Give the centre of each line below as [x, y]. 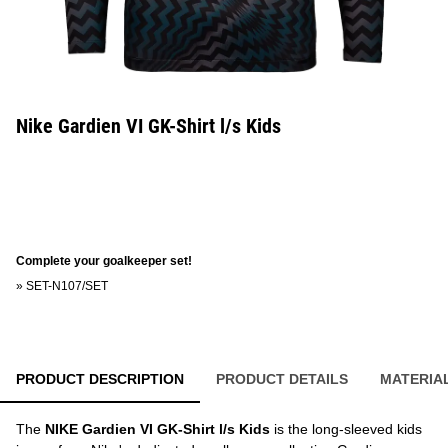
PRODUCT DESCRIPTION [100, 379]
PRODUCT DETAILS [282, 379]
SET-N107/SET [67, 286]
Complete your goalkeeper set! [104, 261]
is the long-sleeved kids [346, 429]
